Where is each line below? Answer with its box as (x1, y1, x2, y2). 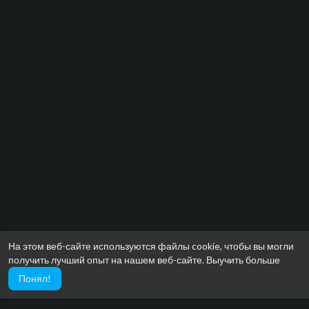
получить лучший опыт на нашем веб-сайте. (8, 254, 206, 266)
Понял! (19, 272, 51, 284)
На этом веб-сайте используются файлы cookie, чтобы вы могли (8, 240, 294, 252)
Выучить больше (206, 254, 280, 266)
